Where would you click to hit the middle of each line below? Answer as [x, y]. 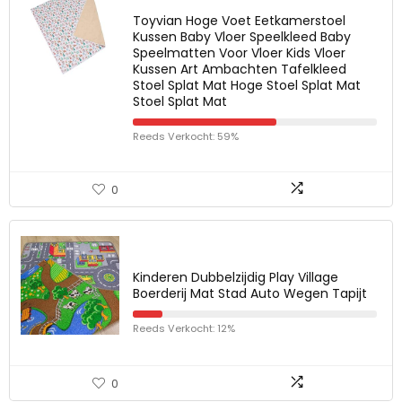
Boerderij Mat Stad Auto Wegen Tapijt [250, 293]
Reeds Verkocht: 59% [186, 136]
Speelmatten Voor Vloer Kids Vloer [239, 53]
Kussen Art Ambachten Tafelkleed [240, 69]
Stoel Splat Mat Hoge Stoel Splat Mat [247, 85]
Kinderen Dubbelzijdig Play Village [236, 277]
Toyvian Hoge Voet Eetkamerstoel [239, 21]
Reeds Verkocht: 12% [184, 328]
